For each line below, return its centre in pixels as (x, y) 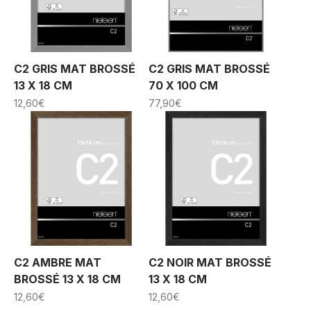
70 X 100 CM (183, 85)
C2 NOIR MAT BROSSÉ (210, 262)
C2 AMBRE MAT (58, 262)
